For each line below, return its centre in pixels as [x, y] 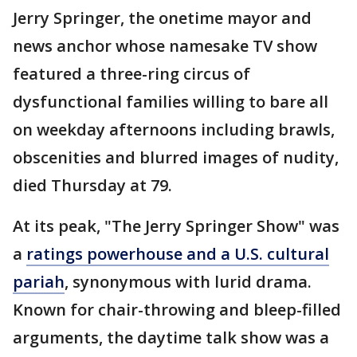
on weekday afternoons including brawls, [174, 129]
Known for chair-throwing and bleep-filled [177, 310]
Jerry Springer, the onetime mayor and [162, 18]
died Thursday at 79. [92, 185]
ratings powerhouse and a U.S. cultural [178, 254]
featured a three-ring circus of [131, 74]
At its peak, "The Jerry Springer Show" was [176, 226]
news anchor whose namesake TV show [165, 46]
